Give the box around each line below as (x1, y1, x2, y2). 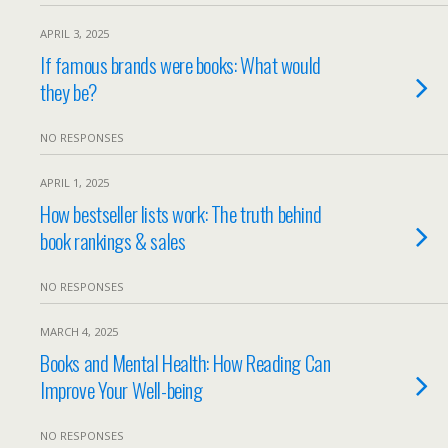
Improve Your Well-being (40, 374, 203, 405)
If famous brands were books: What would (40, 49, 321, 80)
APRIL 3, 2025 (40, 26, 109, 41)
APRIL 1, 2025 (40, 175, 109, 190)
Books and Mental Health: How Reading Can (40, 347, 331, 378)
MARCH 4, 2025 (40, 324, 118, 339)
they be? (40, 76, 97, 107)
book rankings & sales (40, 225, 186, 256)
